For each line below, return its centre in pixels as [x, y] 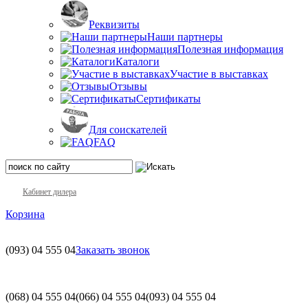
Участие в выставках [219, 74]
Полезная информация [230, 49]
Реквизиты [114, 24]
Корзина [25, 214]
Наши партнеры [185, 36]
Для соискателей [128, 129]
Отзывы [128, 86]
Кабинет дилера [49, 191]
